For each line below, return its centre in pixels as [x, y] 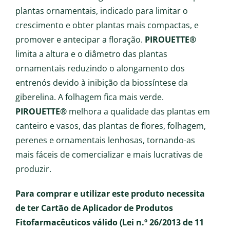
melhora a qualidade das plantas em [138, 111]
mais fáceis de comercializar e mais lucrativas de [109, 155]
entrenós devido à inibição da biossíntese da [102, 83]
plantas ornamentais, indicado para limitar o [102, 11]
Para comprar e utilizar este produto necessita [110, 194]
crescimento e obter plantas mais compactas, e [107, 25]
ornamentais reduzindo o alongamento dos [100, 68]
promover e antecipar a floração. [80, 40]
